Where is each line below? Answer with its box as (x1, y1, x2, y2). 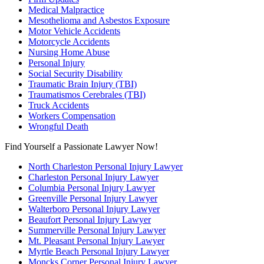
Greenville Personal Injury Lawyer (28, 193, 157, 203)
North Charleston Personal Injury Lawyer (28, 161, 183, 171)
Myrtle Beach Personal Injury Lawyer (28, 246, 169, 256)
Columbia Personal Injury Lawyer (28, 182, 155, 193)
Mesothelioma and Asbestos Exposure (28, 15, 170, 25)
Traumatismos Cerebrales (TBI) (28, 89, 146, 100)
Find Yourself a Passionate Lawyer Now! (5, 141, 158, 151)
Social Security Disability (28, 68, 123, 78)
